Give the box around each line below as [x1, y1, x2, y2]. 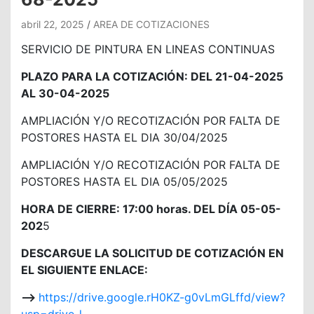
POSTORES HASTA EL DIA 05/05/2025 [21, 175, 228, 189]
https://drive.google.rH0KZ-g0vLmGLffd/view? [39, 290, 285, 304]
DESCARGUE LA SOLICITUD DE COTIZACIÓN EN [21, 246, 284, 260]
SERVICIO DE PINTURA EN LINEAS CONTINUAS [21, 42, 275, 56]
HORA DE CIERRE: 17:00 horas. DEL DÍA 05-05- [21, 202, 281, 216]
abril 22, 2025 [21, 18, 84, 30]
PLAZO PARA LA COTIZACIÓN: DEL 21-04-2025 [21, 69, 283, 83]
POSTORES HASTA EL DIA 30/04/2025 [21, 130, 228, 144]
